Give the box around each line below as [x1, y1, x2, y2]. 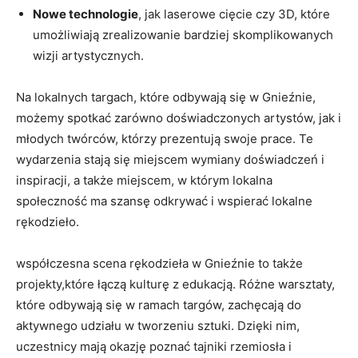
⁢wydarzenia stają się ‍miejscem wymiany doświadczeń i [16, 151, 324, 167]
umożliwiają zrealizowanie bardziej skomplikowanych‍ [33, 26, 333, 42]
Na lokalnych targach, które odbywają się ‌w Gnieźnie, [16, 89, 316, 105]
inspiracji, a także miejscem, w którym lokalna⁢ [16, 172, 272, 188]
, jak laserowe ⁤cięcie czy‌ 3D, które [138, 6, 330, 22]
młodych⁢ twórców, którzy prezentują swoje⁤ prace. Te [16, 130, 313, 146]
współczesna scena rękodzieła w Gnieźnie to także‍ [16, 255, 303, 271]
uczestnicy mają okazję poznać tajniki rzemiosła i [16, 338, 292, 354]
